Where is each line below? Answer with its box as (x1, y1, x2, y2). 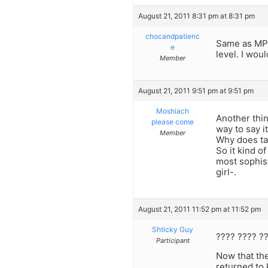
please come (151, 117, 194, 127)
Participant (156, 236, 190, 245)
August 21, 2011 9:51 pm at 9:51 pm (138, 86, 254, 96)
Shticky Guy (152, 224, 193, 234)
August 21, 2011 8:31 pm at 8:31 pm (138, 11, 255, 21)
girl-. (216, 166, 236, 178)
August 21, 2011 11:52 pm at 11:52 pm (138, 204, 261, 214)
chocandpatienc (145, 32, 200, 41)
